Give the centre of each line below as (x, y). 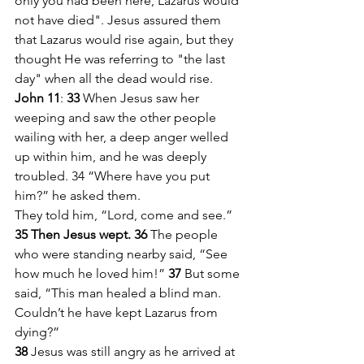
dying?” (37, 331)
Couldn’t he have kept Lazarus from (118, 312)
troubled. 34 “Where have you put (114, 175)
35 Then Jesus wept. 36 (82, 234)
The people (186, 234)
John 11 (37, 97)
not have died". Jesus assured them (119, 19)
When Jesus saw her (143, 97)
